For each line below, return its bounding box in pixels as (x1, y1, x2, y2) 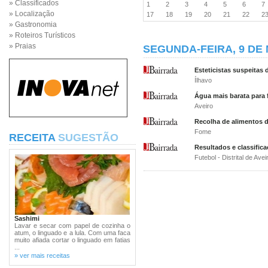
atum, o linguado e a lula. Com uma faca (14, 229, 130, 236)
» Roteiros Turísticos (9, 31, 75, 39)
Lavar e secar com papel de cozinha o (14, 222, 130, 229)
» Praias (9, 42, 36, 50)
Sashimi (14, 215, 39, 222)
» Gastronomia (9, 20, 57, 29)
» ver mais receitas (14, 252, 70, 259)
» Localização (9, 10, 54, 18)
